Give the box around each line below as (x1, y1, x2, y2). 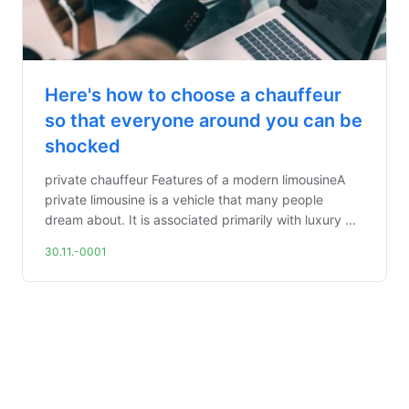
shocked (45, 135, 121, 157)
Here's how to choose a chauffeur (45, 84, 341, 106)
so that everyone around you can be (45, 110, 362, 131)
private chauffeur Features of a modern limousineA (45, 172, 345, 187)
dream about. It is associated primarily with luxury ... (45, 212, 356, 227)
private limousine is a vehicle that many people (45, 192, 323, 207)
